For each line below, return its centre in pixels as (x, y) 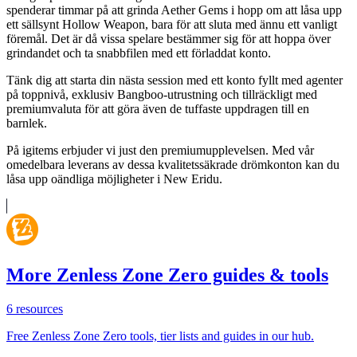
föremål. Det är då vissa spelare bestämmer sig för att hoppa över (169, 39)
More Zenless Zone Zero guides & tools (167, 275)
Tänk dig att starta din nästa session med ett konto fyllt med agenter (175, 80)
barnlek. (27, 124)
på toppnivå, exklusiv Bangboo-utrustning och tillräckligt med (162, 95)
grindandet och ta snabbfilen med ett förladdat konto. (139, 53)
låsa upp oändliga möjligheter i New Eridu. (114, 179)
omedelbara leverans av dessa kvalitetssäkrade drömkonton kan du (173, 165)
